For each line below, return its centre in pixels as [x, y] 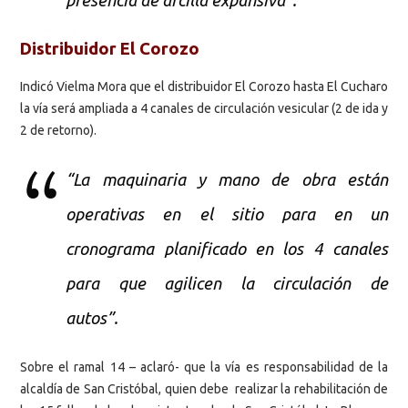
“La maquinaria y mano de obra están [227, 179]
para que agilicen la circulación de [227, 283]
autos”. [111, 318]
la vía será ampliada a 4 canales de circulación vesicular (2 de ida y [204, 108]
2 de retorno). [58, 130]
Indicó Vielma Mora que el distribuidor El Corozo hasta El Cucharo [204, 86]
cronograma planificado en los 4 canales [227, 249]
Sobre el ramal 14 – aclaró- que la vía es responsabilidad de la [204, 367]
